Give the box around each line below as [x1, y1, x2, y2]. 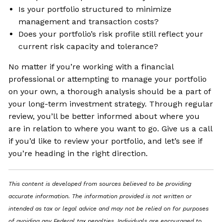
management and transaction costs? [18, 17, 159, 27]
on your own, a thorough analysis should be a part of [8, 87, 211, 97]
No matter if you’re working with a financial [8, 62, 174, 72]
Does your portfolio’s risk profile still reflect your [18, 29, 204, 39]
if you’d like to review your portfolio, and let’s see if [8, 136, 203, 146]
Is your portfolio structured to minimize [18, 4, 172, 14]
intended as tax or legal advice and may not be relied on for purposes [8, 205, 209, 213]
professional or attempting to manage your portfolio [8, 74, 207, 84]
